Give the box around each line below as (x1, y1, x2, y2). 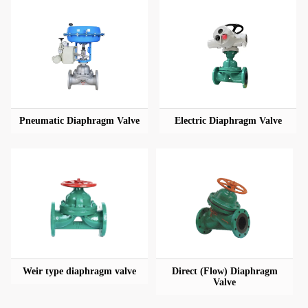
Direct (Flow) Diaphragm (171, 266, 278, 276)
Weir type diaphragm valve (23, 266, 136, 276)
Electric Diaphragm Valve (174, 115, 282, 126)
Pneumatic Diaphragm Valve (19, 115, 140, 126)
